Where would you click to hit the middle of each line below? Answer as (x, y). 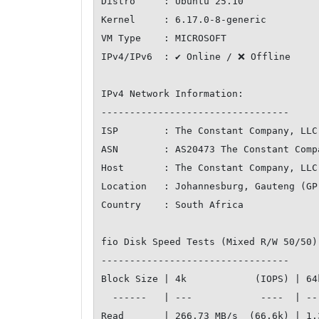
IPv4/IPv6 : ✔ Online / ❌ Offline (196, 57)
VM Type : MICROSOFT (164, 38)
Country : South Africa (172, 205)
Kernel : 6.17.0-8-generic (184, 20)
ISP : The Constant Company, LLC (209, 131)
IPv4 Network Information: (172, 94)
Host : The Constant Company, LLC (209, 168)
